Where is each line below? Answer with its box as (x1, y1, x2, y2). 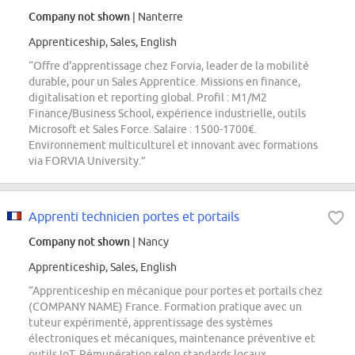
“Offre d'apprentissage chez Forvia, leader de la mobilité (29, 59, 309, 73)
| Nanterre (130, 10, 183, 24)
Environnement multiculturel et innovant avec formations (29, 139, 318, 152)
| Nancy (130, 235, 169, 249)
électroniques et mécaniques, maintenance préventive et (29, 332, 315, 345)
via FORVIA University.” (29, 155, 146, 168)
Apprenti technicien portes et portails (29, 209, 239, 224)
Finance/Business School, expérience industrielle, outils (29, 107, 306, 120)
